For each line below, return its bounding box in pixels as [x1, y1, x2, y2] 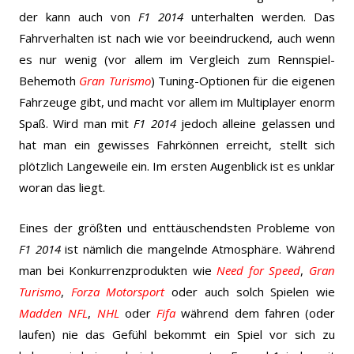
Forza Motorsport [70, 283, 165, 299]
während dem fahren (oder [175, 304, 335, 321]
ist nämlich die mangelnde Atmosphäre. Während [60, 240, 336, 257]
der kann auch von [19, 8, 138, 24]
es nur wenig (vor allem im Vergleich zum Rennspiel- [19, 51, 335, 67]
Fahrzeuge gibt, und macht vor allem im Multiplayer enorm [19, 93, 335, 110]
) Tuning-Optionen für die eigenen [150, 72, 336, 88]
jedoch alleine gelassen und [175, 115, 336, 131]
